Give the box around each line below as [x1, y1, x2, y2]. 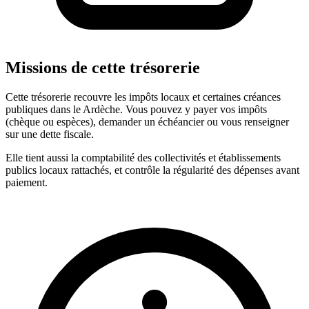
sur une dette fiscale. [6, 128, 94, 141]
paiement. [6, 177, 48, 189]
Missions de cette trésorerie [6, 59, 200, 77]
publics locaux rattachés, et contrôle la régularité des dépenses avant [6, 164, 299, 177]
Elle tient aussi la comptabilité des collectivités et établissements [6, 152, 281, 164]
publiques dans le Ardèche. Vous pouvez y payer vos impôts [6, 103, 267, 116]
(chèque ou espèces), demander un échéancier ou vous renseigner [6, 116, 289, 128]
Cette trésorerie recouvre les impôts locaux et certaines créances [6, 91, 281, 103]
